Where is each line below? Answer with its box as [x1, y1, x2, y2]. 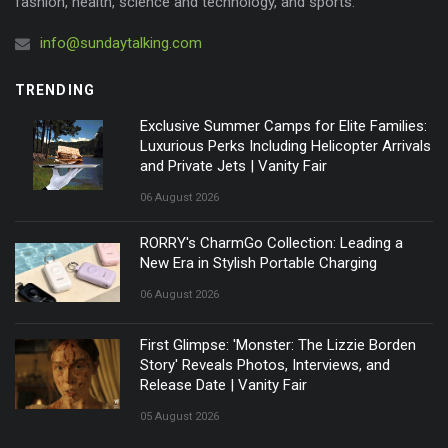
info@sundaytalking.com [40, 34, 202, 53]
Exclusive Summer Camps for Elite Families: [140, 117, 427, 136]
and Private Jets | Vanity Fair [140, 157, 327, 176]
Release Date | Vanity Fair [140, 376, 307, 395]
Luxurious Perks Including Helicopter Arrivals [140, 137, 431, 156]
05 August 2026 [140, 410, 219, 424]
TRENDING [15, 82, 95, 99]
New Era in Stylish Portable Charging [140, 254, 377, 273]
